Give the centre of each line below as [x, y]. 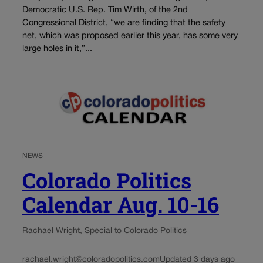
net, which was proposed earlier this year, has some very [130, 36]
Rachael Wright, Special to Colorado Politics [104, 231]
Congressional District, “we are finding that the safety [124, 23]
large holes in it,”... [57, 49]
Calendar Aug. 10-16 [121, 205]
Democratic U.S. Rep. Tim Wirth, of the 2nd [105, 10]
